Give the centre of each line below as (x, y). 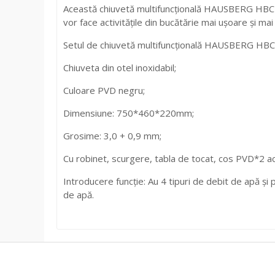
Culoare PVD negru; (104, 90)
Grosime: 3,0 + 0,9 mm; (112, 135)
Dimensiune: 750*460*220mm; (129, 113)
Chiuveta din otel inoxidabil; (120, 67)
